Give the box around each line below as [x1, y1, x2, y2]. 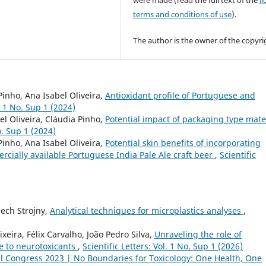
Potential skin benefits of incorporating [105, 137, 261, 149]
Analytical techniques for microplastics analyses [50, 205, 243, 217]
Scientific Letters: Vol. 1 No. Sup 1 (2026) [83, 240, 243, 252]
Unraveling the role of [154, 229, 242, 240]
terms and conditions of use [133, 9, 232, 20]
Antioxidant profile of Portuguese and [105, 90, 255, 102]
